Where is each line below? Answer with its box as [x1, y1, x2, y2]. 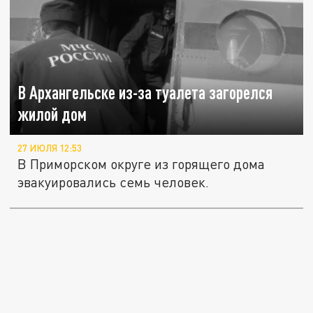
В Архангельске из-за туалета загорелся [17, 82, 273, 103]
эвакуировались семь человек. [17, 174, 210, 191]
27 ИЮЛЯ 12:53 [17, 143, 82, 154]
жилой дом [17, 104, 87, 125]
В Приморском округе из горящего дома [17, 156, 265, 173]
